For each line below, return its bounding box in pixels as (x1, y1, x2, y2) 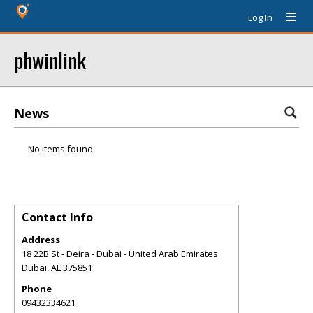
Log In (248, 11, 272, 24)
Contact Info (22, 210, 93, 225)
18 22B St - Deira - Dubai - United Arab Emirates (22, 247, 218, 260)
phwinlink (14, 45, 86, 75)
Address (22, 233, 60, 246)
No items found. (28, 143, 95, 155)
